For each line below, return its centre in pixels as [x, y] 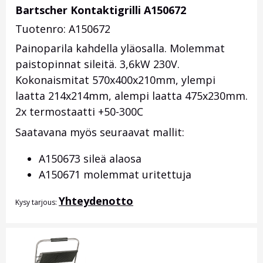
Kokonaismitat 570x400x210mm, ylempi [115, 80]
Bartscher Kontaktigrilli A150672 [101, 10]
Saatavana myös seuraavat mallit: [100, 132]
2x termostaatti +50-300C [79, 112]
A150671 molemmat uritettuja [115, 175]
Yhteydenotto [96, 201]
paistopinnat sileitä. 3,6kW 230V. [97, 64]
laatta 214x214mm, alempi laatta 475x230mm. [131, 96]
